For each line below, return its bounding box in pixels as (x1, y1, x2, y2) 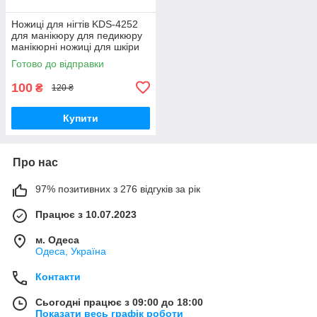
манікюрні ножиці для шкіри (11, 40, 139, 52)
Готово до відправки (11, 57, 104, 69)
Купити (63, 112, 98, 124)
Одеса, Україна (35, 245, 106, 257)
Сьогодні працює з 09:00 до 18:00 (35, 296, 203, 308)
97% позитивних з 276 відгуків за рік (35, 183, 200, 195)
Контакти (35, 270, 81, 282)
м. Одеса (35, 234, 79, 246)
